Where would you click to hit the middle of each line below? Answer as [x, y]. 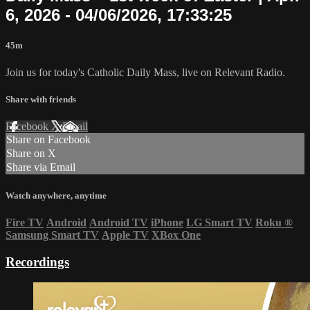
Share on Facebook [48, 140]
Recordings [37, 262]
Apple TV [125, 235]
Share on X [31, 154]
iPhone [167, 222]
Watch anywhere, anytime [56, 195]
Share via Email [41, 167]
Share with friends [41, 100]
